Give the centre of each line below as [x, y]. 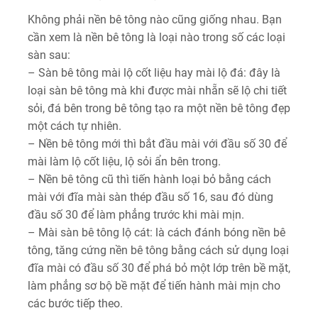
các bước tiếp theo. [75, 303]
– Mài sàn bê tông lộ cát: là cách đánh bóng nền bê [157, 232]
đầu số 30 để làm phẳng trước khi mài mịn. [136, 214]
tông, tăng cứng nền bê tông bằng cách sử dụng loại [158, 250]
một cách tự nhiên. [75, 126]
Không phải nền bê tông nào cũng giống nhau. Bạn [155, 19]
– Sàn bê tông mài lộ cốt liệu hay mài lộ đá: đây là [154, 72]
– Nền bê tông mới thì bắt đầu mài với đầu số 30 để [157, 143]
